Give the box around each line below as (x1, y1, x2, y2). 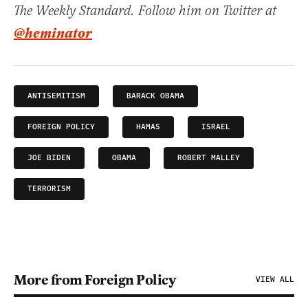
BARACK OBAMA (126, 90, 184, 102)
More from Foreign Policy (14, 271, 175, 289)
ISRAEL (201, 121, 230, 133)
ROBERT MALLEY (177, 152, 240, 164)
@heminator (14, 25, 92, 43)
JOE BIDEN (27, 152, 71, 164)
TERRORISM (27, 183, 71, 195)
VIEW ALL (256, 274, 294, 285)
